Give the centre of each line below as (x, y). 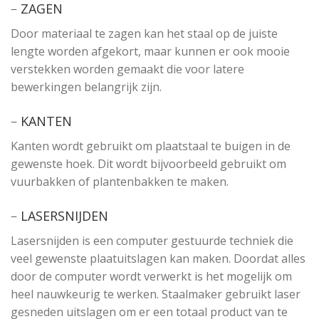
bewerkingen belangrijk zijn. (86, 87)
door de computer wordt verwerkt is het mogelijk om (151, 276)
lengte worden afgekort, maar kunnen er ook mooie (150, 52)
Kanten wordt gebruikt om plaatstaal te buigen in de (151, 146)
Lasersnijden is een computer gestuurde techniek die (152, 240)
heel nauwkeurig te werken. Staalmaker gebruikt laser (156, 294)
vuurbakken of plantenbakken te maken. (120, 181)
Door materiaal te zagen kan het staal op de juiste (144, 34)
